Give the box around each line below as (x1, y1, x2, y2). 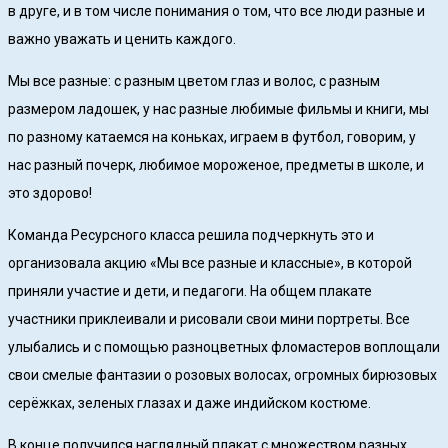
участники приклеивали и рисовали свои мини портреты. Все (8, 311, 410, 328)
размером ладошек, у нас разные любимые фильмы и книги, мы (8, 101, 429, 118)
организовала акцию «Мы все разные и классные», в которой (8, 255, 412, 272)
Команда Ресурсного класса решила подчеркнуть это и (8, 227, 374, 244)
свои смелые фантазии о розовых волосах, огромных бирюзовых (8, 367, 437, 384)
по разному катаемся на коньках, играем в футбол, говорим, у (8, 129, 416, 146)
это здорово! (8, 185, 92, 202)
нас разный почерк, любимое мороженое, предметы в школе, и (8, 157, 424, 174)
